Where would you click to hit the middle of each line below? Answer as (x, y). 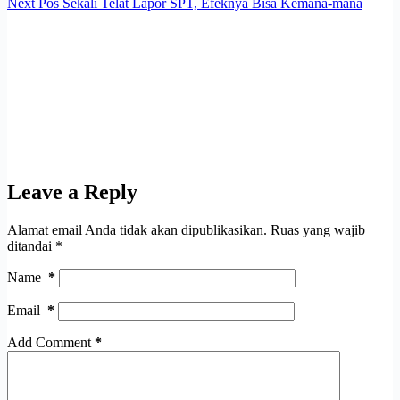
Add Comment (49, 343)
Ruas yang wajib (318, 230)
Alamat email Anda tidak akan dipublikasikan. (137, 230)
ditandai (31, 246)
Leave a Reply (72, 192)
